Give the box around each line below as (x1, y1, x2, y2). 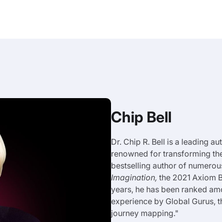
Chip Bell (111, 108, 171, 126)
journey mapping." (111, 208, 178, 218)
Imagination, (111, 172, 157, 182)
